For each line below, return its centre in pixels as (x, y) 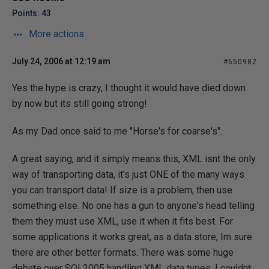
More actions (55, 34)
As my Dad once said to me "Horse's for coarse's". (117, 131)
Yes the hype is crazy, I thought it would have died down (129, 88)
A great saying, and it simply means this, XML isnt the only (134, 159)
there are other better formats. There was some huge (123, 252)
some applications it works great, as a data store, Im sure (132, 237)
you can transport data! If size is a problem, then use (122, 190)
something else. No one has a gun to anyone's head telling (133, 206)
